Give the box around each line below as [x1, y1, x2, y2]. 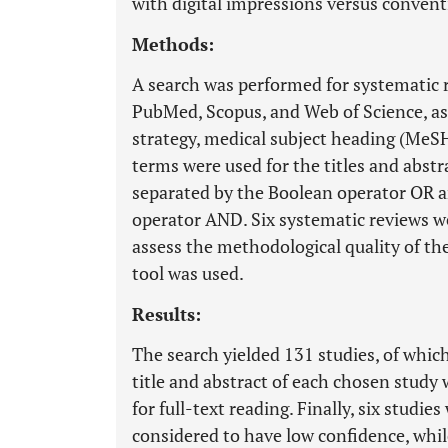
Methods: [132, 32, 214, 56]
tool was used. [132, 261, 244, 285]
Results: [132, 302, 201, 326]
